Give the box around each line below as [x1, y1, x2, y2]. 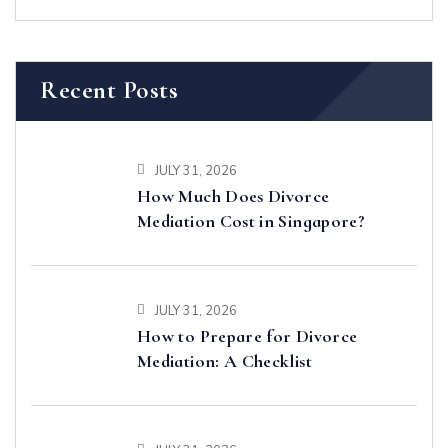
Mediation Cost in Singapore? [137, 209, 366, 232]
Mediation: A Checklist [137, 349, 312, 372]
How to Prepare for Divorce [137, 324, 358, 347]
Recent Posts [40, 75, 178, 106]
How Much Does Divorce [137, 184, 330, 207]
